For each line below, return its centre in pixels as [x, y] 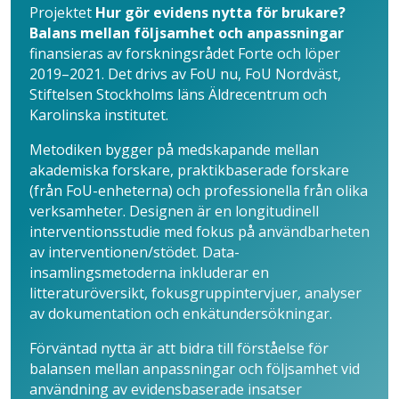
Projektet [62, 13]
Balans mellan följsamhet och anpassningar [187, 33]
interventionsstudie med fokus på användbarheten [199, 232]
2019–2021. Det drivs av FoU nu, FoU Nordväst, [185, 74]
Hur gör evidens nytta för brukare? [220, 13]
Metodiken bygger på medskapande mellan [174, 150]
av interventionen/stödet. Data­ [134, 252]
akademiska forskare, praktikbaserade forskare [189, 171]
